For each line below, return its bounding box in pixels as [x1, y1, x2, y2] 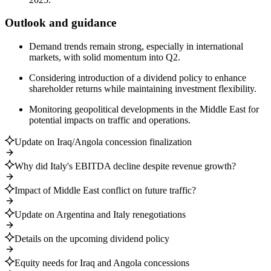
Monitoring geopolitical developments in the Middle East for [29, 104, 259, 115]
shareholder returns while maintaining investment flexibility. [29, 83, 256, 94]
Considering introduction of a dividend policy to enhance [29, 73, 246, 83]
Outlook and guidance [5, 16, 116, 30]
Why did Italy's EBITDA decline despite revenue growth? [15, 161, 236, 172]
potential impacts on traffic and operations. [29, 115, 191, 126]
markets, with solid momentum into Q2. [29, 52, 180, 63]
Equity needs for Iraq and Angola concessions [15, 258, 189, 269]
